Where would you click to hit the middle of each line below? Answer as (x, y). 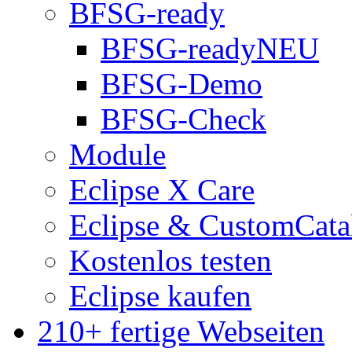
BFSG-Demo (181, 84)
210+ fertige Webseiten (181, 332)
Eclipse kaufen (160, 296)
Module (117, 155)
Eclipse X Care (162, 190)
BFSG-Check (183, 119)
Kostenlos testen (170, 261)
